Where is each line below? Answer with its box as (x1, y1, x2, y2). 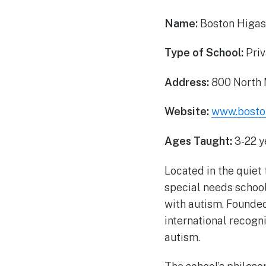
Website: (164, 105, 209, 118)
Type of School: (164, 46, 243, 59)
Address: (164, 75, 209, 88)
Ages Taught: (164, 134, 232, 147)
